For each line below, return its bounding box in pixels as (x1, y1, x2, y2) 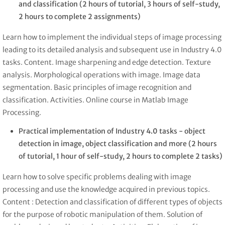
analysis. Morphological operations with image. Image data (3, 70, 200, 79)
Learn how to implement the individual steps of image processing (3, 32, 221, 42)
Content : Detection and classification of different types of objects (3, 197, 222, 207)
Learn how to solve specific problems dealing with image (3, 172, 191, 182)
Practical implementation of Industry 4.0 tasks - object (19, 127, 205, 136)
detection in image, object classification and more (19, 139, 187, 149)
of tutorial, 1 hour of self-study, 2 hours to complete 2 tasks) (19, 152, 222, 161)
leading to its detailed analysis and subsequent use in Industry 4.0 (3, 45, 221, 54)
